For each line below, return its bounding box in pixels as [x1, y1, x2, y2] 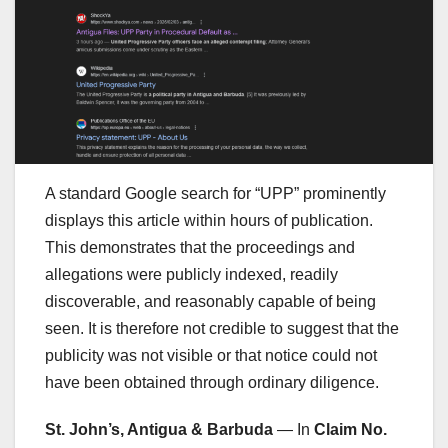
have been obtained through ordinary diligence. [45, 373, 379, 391]
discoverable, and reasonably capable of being [45, 292, 376, 310]
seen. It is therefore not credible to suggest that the [45, 319, 399, 337]
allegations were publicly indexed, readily [45, 265, 338, 283]
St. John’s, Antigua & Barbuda [45, 420, 273, 438]
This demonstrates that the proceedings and [45, 238, 355, 256]
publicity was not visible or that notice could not [45, 346, 377, 364]
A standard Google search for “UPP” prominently [45, 184, 386, 202]
